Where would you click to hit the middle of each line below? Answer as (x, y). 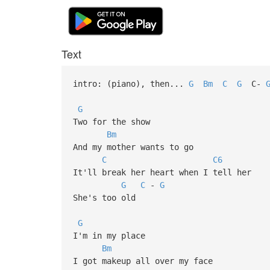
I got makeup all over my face (145, 261)
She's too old (104, 197)
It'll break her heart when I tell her (162, 172)
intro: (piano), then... (130, 83)
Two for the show (114, 121)
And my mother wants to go (135, 147)
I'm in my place (111, 235)
